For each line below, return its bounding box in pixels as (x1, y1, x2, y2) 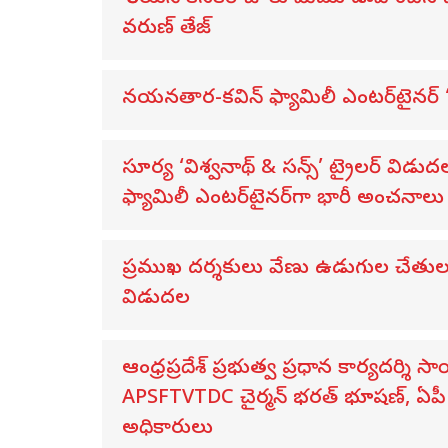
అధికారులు (122, 416, 213, 444)
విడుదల (122, 286, 190, 314)
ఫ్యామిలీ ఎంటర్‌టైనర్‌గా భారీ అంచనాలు (122, 186, 444, 214)
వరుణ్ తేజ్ (122, 16, 211, 44)
